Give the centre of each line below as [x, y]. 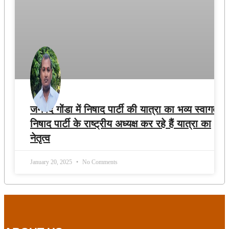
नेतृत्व [40, 138]
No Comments [99, 162]
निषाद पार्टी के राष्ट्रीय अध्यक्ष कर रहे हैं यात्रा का [121, 123]
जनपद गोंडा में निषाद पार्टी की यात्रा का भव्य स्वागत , [127, 109]
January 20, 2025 [52, 162]
